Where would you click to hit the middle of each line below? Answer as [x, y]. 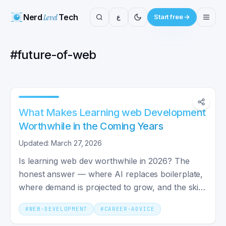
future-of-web [57, 55]
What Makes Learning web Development [112, 112]
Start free [168, 17]
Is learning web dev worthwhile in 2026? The [104, 161]
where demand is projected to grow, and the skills [113, 187]
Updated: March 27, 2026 [61, 143]
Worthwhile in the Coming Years [91, 126]
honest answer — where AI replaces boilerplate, [111, 174]
